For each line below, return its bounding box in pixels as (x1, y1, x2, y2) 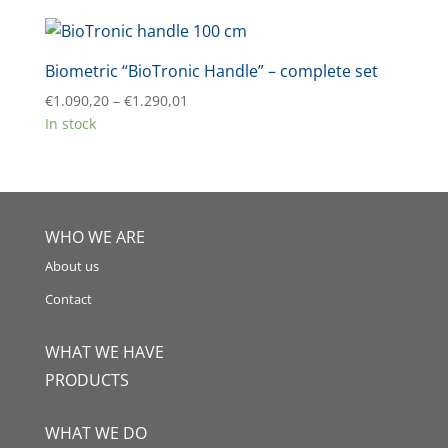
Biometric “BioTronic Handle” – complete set (44, 60, 378, 82)
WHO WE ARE (44, 226, 145, 249)
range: (186, 113, 230, 132)
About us (44, 257, 99, 276)
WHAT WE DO (44, 422, 147, 445)
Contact (44, 290, 92, 309)
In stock (44, 114, 96, 133)
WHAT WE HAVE (44, 341, 164, 364)
